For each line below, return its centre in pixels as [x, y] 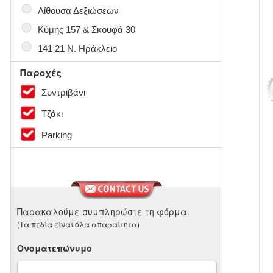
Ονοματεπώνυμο [55, 248]
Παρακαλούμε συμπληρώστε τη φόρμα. [104, 212]
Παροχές [41, 73]
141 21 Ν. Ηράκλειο [78, 49]
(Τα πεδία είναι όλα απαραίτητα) [79, 224]
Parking [56, 135]
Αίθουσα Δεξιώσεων [79, 11]
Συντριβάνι [62, 93]
